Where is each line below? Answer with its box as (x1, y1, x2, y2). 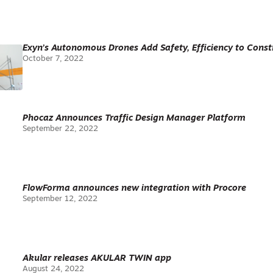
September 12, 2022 (23, 195, 98, 203)
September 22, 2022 (23, 125, 99, 133)
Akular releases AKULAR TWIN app (23, 254, 172, 263)
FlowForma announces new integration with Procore (23, 184, 247, 193)
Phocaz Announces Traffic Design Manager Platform (23, 114, 246, 123)
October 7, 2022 (23, 55, 84, 63)
